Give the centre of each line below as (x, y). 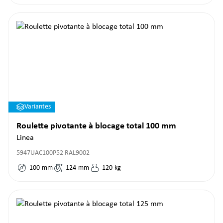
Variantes (38, 107)
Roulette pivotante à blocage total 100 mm (96, 126)
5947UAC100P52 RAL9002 (53, 153)
